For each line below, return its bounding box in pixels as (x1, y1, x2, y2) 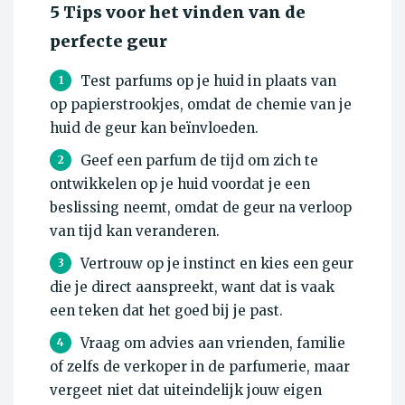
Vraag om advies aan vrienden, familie (80, 334, 345, 353)
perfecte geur (50, 31, 167, 52)
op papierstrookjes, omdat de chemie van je (50, 96, 352, 114)
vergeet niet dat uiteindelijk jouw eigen (50, 381, 322, 400)
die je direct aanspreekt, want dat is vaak (50, 278, 334, 297)
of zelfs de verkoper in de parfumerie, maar (50, 358, 350, 376)
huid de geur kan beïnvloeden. (50, 119, 259, 137)
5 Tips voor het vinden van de (50, 2, 306, 24)
